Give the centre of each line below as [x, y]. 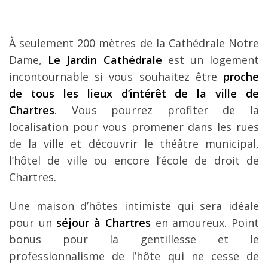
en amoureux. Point [205, 222]
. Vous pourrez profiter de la [157, 110]
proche [241, 76]
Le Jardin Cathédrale [105, 60]
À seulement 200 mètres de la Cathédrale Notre [134, 43]
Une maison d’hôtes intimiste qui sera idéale [134, 205]
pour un [33, 222]
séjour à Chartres [103, 222]
